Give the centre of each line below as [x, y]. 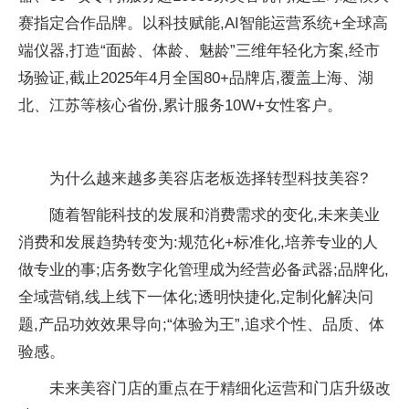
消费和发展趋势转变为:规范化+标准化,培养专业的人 [198, 242]
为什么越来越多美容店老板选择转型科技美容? [209, 178]
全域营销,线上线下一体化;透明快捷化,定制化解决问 [196, 297]
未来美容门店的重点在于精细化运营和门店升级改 [220, 388]
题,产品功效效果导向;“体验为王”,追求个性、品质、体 [201, 325]
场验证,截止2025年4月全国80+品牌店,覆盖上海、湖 [196, 78]
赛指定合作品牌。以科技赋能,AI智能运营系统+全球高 [203, 23]
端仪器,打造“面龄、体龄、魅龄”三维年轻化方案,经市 [199, 51]
